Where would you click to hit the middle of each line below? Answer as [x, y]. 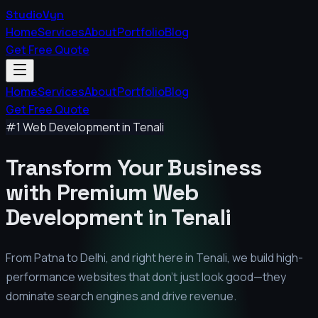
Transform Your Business [134, 167]
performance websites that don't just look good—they [146, 277]
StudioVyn [35, 15]
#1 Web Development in [69, 127]
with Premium [79, 192]
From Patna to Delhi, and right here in [101, 258]
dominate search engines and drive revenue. [121, 296]
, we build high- [265, 258]
